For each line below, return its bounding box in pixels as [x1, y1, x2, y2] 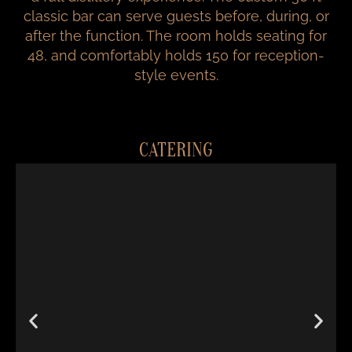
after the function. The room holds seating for [25, 27, 327, 44]
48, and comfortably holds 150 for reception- [27, 47, 324, 64]
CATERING [139, 140, 213, 161]
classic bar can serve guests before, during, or [23, 8, 329, 24]
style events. [134, 67, 218, 83]
